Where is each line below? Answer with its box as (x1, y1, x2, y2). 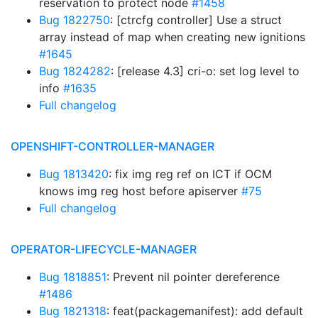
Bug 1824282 (39, 64, 111, 78)
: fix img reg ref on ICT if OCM (109, 167, 272, 181)
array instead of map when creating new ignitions (39, 30, 305, 44)
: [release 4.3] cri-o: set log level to (111, 64, 300, 78)
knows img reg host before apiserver (39, 184, 241, 198)
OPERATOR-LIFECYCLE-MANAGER (11, 242, 197, 256)
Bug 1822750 (39, 13, 110, 27)
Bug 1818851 (39, 270, 106, 284)
